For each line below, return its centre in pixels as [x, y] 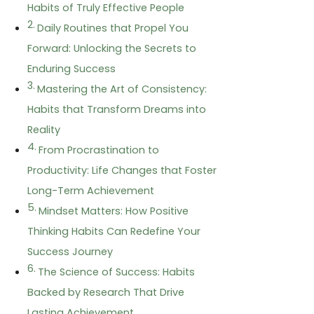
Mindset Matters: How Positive [113, 211]
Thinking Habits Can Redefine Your [114, 232]
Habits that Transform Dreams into [117, 110]
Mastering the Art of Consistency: [122, 89]
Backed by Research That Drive [106, 293]
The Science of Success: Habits [116, 272]
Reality [44, 130]
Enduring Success [71, 69]
